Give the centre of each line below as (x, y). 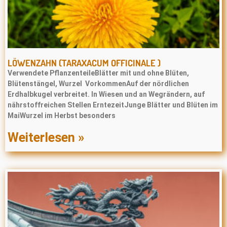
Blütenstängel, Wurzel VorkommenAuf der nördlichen (98, 84)
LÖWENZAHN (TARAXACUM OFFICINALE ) (84, 63)
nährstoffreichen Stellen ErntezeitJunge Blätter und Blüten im (113, 105)
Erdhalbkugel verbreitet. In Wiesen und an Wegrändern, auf (106, 94)
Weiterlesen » (46, 138)
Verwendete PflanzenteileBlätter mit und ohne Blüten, (98, 73)
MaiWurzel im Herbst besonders (62, 116)
